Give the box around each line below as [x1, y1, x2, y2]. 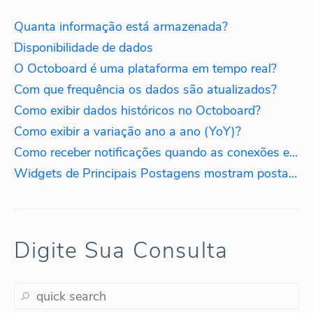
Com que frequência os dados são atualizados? [14, 81, 277, 99]
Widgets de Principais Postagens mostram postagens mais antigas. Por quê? [289, 165, 297, 182]
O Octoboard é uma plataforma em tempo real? [14, 60, 277, 78]
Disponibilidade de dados [14, 39, 153, 57]
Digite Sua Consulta [14, 235, 228, 266]
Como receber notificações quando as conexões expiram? [289, 144, 298, 161]
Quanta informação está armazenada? [14, 18, 228, 36]
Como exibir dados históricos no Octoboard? [14, 102, 261, 119]
